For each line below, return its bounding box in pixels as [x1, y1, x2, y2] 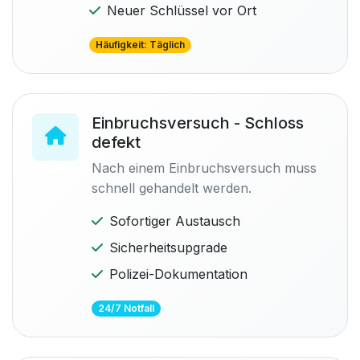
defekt [92, 133, 141, 152]
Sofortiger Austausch [109, 213, 240, 229]
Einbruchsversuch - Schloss [92, 113, 304, 133]
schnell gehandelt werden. [92, 180, 252, 196]
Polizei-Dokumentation [109, 266, 247, 282]
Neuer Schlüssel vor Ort [107, 2, 256, 18]
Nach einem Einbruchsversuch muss [92, 160, 317, 176]
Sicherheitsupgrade [109, 239, 227, 256]
